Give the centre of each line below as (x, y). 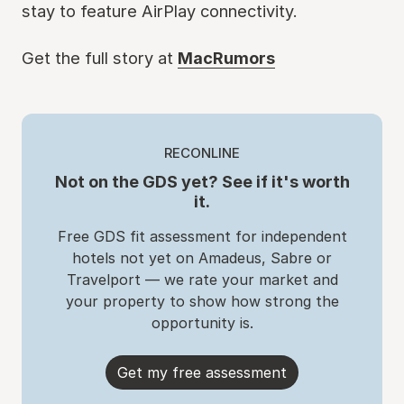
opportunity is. (202, 323)
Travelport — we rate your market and (202, 280)
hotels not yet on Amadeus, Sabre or (202, 258)
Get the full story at (100, 58)
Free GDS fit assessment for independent (202, 236)
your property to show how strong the (202, 301)
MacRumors (226, 58)
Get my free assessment (202, 372)
